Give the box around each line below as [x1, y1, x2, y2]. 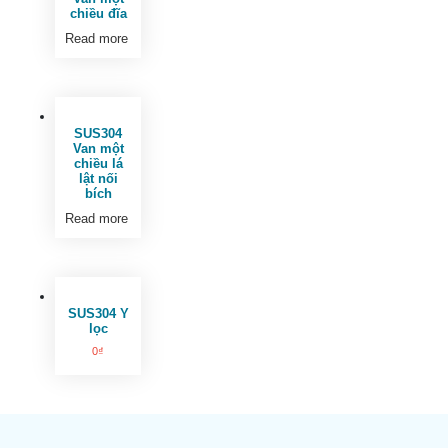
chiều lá [73, 156, 123, 172]
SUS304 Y [67, 305, 129, 321]
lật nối [78, 171, 118, 187]
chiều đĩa [69, 6, 127, 22]
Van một [72, 141, 124, 157]
